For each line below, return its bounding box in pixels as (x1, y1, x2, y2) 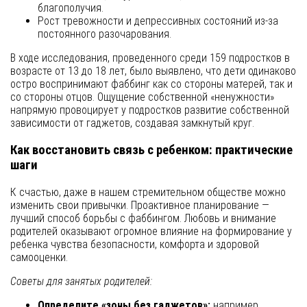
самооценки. (10, 250, 68, 264)
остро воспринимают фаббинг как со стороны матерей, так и (10, 77, 293, 91)
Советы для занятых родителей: (10, 274, 152, 288)
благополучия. (38, 1, 103, 15)
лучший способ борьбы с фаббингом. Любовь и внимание (10, 211, 276, 225)
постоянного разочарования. (38, 27, 171, 41)
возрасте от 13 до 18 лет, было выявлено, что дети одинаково (10, 64, 296, 78)
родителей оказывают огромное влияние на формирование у (10, 224, 292, 238)
